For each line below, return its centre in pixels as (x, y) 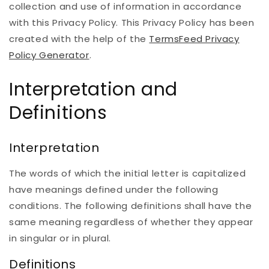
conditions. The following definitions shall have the (131, 206)
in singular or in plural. (60, 238)
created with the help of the (79, 38)
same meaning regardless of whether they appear (131, 222)
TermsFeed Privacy (194, 38)
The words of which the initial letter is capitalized (128, 174)
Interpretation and (93, 89)
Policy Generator (49, 55)
